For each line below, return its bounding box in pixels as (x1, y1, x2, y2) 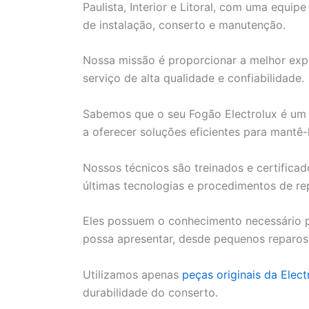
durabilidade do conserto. (83, 285, 218, 299)
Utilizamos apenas (83, 267, 182, 281)
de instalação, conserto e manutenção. (83, 17, 286, 32)
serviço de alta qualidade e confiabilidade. (83, 71, 304, 86)
